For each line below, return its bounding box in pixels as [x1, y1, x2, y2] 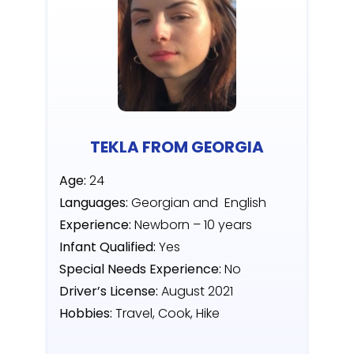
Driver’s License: [59, 282, 161, 301]
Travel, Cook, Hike [112, 304, 223, 323]
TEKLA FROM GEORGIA [90, 136, 264, 159]
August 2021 [161, 282, 233, 301]
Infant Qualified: [59, 238, 159, 257]
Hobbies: [59, 304, 112, 323]
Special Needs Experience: [59, 260, 221, 279]
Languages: [59, 194, 128, 213]
